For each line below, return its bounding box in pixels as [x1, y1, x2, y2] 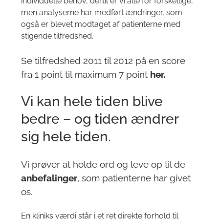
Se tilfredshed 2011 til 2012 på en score [21, 55, 186, 66]
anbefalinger [21, 173, 78, 183]
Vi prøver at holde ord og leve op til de [21, 159, 186, 170]
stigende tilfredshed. [21, 31, 94, 41]
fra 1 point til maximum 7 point [21, 69, 151, 80]
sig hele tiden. [21, 129, 111, 145]
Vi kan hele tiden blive [21, 93, 163, 109]
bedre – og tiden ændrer [21, 111, 179, 127]
